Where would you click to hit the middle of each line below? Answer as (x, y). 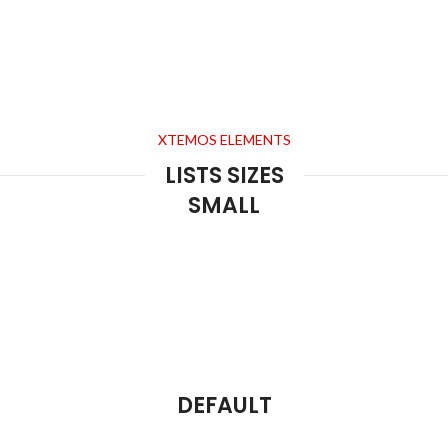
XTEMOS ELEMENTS (224, 139)
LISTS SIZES (224, 175)
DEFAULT (224, 405)
